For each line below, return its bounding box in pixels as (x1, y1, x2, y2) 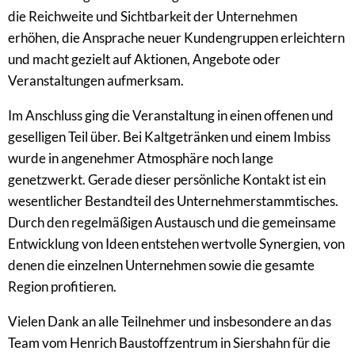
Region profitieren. (8, 277, 116, 295)
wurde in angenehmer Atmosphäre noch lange (8, 149, 273, 166)
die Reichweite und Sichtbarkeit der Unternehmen (8, 7, 297, 25)
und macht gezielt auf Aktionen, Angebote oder (8, 50, 281, 67)
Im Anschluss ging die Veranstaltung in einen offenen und (8, 106, 334, 124)
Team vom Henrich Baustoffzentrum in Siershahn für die (8, 334, 330, 351)
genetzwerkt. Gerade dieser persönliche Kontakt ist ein (8, 170, 326, 188)
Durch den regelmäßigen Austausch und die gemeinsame (8, 213, 336, 231)
